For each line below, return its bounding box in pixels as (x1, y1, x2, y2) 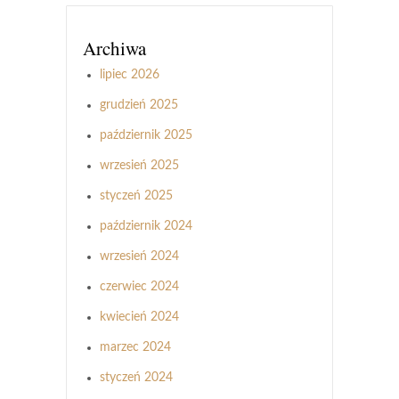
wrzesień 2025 (100, 159, 179, 172)
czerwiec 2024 (100, 280, 179, 293)
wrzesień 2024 (100, 249, 179, 263)
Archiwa (83, 35, 146, 61)
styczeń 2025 (100, 189, 173, 202)
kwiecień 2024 (100, 310, 179, 323)
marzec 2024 (100, 340, 171, 354)
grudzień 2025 (100, 98, 178, 111)
